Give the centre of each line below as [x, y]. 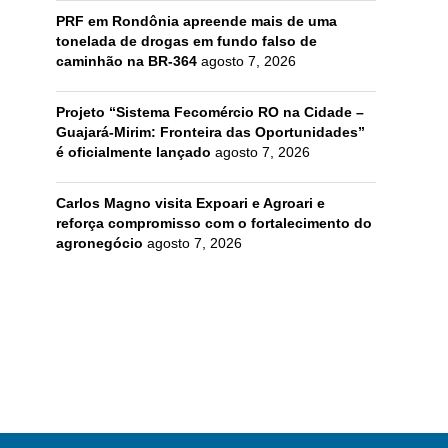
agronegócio [99, 242]
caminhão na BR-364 [126, 60]
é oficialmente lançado [133, 151]
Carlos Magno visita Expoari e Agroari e [190, 202]
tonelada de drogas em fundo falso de [186, 40]
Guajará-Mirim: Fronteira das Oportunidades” [210, 131]
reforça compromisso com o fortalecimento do [214, 222]
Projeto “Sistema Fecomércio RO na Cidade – [210, 111]
